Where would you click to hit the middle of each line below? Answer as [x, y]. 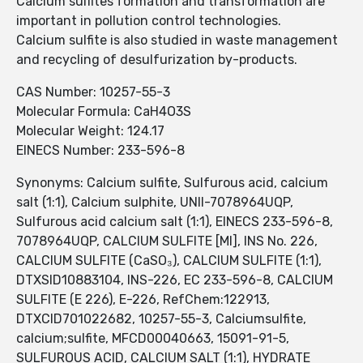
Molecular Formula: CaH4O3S [104, 112]
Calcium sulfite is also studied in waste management [177, 41]
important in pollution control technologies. [149, 21]
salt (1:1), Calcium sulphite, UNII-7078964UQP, [155, 203]
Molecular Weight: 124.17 [90, 131]
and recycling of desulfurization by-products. [157, 60]
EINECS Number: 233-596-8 [100, 151]
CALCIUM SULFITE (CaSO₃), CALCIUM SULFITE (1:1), [169, 261]
